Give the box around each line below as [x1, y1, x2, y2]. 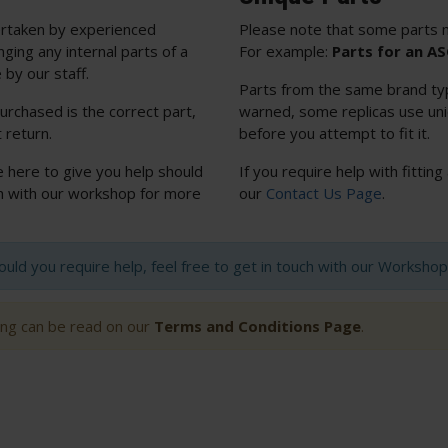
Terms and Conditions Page [154, 315, 361, 336]
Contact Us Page [266, 182, 382, 203]
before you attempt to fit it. [239, 122, 430, 143]
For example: [239, 40, 332, 61]
